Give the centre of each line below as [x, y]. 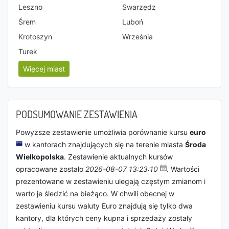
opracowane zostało [51, 169]
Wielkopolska [40, 157]
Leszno [30, 7]
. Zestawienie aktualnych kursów [118, 157]
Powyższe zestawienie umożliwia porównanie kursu [103, 132]
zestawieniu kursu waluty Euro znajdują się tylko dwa [104, 206]
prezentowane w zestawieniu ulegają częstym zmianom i [111, 181]
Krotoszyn [35, 37]
